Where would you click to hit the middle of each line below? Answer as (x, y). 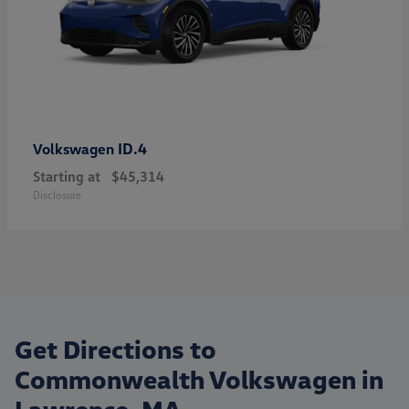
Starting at (67, 176)
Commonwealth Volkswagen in (199, 378)
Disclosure (57, 194)
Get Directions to (115, 348)
